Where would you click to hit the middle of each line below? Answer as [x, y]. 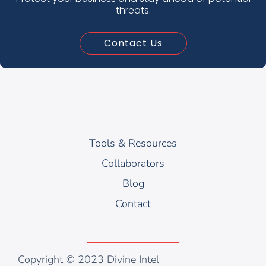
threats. [133, 10]
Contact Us [133, 43]
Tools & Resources [133, 143]
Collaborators [133, 163]
